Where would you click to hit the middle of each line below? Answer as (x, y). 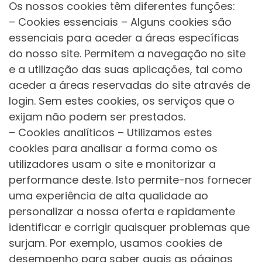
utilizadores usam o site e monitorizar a (112, 164)
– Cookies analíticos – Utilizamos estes (111, 133)
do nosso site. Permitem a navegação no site (127, 54)
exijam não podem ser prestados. (97, 117)
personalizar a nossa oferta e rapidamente (122, 212)
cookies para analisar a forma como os (113, 149)
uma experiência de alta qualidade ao (108, 196)
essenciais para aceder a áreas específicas (124, 38)
